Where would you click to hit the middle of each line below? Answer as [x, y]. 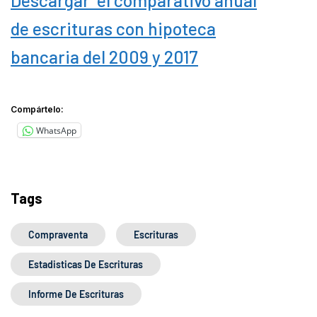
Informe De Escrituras [76, 294]
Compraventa [58, 235]
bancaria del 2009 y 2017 [104, 57]
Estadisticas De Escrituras [86, 265]
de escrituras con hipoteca [113, 29]
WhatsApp [56, 130]
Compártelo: [37, 110]
